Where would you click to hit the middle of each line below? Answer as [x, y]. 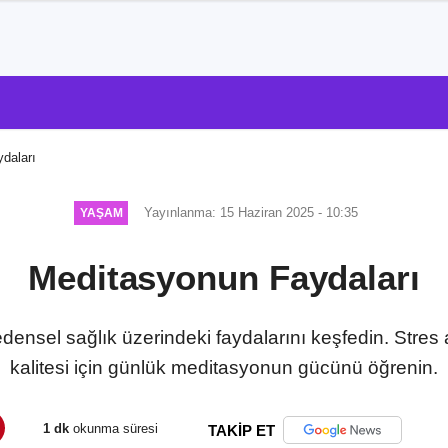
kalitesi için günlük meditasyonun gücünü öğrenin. [224, 367]
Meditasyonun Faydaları [224, 277]
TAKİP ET [241, 430]
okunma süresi [113, 429]
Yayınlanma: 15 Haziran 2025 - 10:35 [251, 212]
